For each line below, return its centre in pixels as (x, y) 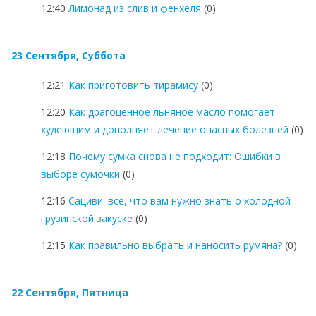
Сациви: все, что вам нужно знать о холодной (180, 200)
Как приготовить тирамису (133, 85)
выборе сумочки (80, 174)
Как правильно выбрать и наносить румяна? (175, 245)
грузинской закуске (87, 218)
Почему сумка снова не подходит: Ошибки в (175, 156)
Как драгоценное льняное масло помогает (172, 111)
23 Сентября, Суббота (68, 55)
